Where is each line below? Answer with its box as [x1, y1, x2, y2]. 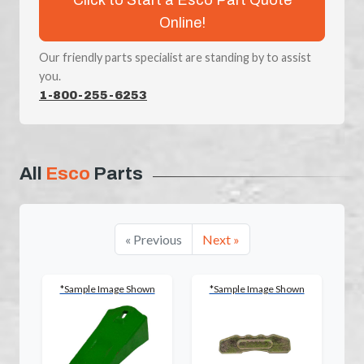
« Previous [124, 231, 182, 247]
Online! [158, 14, 206, 31]
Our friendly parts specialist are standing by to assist [39, 50, 311, 64]
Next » [201, 231, 240, 247]
